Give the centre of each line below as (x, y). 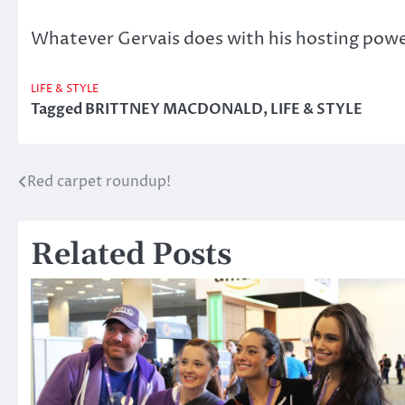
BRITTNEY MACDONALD (174, 110)
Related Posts (131, 256)
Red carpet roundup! (99, 182)
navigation (76, 219)
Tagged (58, 110)
